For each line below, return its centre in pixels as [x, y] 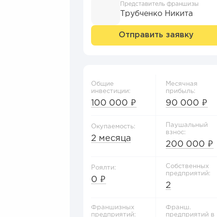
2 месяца [111, 139]
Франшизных [113, 208]
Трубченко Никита [156, 14]
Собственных [187, 166]
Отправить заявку [156, 35]
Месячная [182, 84]
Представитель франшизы [159, 4]
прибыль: [180, 91]
